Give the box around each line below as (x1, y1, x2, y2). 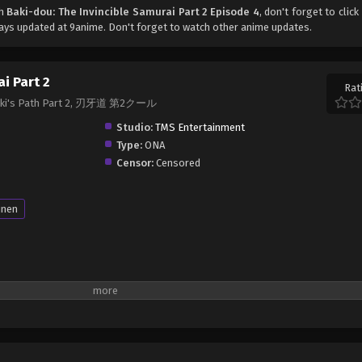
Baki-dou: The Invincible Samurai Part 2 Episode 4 (6, 5, 259, 18)
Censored (154, 156, 201, 169)
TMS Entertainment (155, 120, 246, 133)
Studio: (116, 120, 154, 133)
